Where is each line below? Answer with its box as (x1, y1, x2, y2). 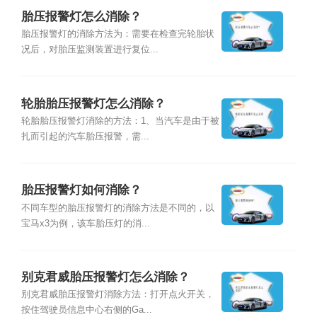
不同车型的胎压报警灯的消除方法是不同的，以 (21, 202, 214, 213)
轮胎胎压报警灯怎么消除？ (21, 96, 166, 110)
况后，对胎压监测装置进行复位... (21, 45, 158, 55)
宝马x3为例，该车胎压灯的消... (21, 218, 150, 229)
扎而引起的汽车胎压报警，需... (21, 131, 149, 142)
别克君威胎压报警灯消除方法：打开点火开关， (21, 289, 214, 300)
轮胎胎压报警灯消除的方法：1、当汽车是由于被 (21, 115, 219, 126)
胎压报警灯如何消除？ (21, 183, 142, 197)
